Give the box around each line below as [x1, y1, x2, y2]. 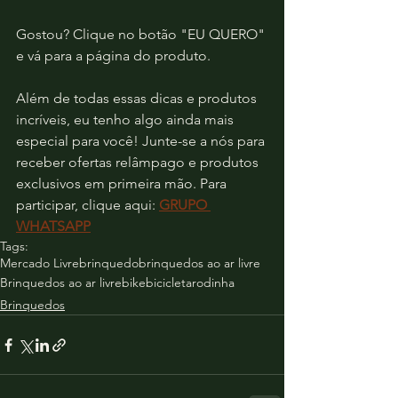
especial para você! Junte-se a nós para [16, 132, 268, 149]
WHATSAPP [16, 218, 91, 235]
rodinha [192, 275, 235, 291]
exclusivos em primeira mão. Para [16, 175, 230, 192]
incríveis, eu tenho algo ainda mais [16, 111, 237, 128]
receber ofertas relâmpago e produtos [16, 154, 262, 171]
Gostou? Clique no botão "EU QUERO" [16, 26, 268, 43]
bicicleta [146, 275, 192, 291]
